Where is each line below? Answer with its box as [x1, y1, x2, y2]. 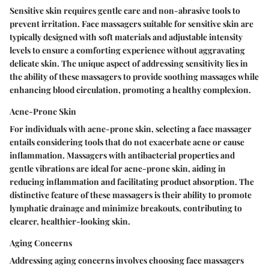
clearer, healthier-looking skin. [10, 216, 130, 228]
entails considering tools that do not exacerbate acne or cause [10, 136, 244, 148]
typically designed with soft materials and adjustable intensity [10, 31, 243, 43]
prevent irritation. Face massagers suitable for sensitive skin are [10, 18, 253, 30]
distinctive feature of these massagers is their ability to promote [10, 189, 252, 201]
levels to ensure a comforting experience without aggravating [10, 44, 245, 56]
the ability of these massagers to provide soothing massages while [10, 71, 259, 83]
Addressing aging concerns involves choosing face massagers [10, 255, 244, 267]
